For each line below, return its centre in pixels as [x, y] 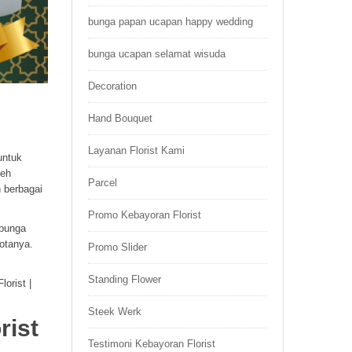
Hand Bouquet [120, 118]
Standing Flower [125, 279]
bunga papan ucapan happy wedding [170, 22]
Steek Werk [115, 312]
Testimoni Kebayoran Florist [152, 344]
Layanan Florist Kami [136, 150]
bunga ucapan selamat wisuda [157, 54]
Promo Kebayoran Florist [145, 215]
